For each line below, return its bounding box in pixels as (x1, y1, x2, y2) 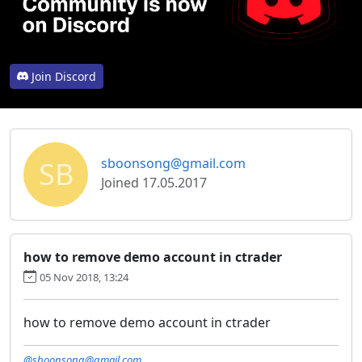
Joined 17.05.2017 (101, 173, 207, 192)
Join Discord (32, 68, 96, 84)
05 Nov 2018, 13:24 (40, 269, 128, 284)
